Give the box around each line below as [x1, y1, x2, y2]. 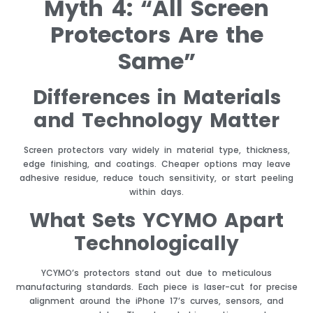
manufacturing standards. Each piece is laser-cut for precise [15, 281, 298, 293]
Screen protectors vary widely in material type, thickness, [23, 143, 290, 156]
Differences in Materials [32, 83, 281, 111]
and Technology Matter [34, 106, 279, 134]
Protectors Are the [50, 18, 263, 50]
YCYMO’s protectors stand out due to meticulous [41, 267, 272, 279]
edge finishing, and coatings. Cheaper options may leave [22, 157, 291, 170]
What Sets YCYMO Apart [29, 207, 284, 235]
